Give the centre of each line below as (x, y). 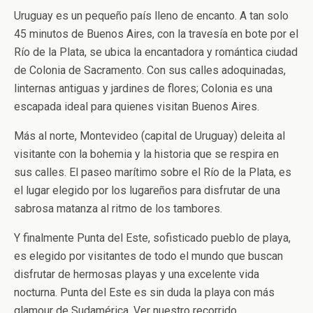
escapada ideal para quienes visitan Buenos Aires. (137, 106)
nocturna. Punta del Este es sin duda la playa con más (144, 292)
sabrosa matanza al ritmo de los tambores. (118, 208)
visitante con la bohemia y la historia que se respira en (146, 154)
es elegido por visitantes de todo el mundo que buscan (148, 256)
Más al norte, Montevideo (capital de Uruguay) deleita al (150, 136)
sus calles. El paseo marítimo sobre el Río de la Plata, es (153, 172)
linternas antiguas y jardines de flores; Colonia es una (143, 88)
